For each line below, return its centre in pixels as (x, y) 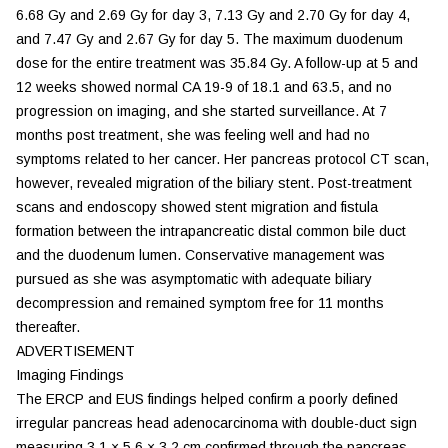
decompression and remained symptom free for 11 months (200, 303)
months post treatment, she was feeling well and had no (193, 135)
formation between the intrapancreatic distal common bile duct (211, 231)
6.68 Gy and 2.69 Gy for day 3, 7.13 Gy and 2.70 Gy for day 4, (213, 15)
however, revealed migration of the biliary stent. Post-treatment (214, 183)
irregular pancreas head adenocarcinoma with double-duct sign (216, 423)
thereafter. (48, 327)
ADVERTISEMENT (75, 351)
